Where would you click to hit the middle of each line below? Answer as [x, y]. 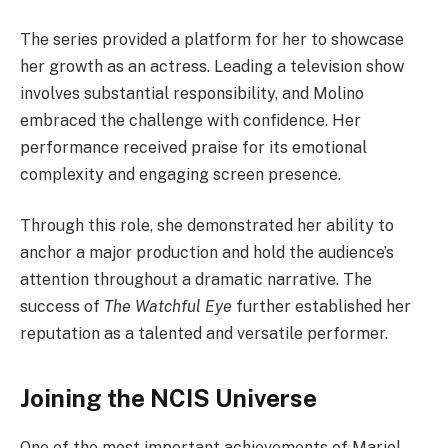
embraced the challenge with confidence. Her [190, 120]
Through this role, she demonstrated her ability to [207, 226]
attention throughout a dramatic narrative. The [196, 280]
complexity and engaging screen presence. [180, 174]
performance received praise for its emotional [193, 147]
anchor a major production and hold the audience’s [207, 253]
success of [62, 307]
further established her [321, 307]
